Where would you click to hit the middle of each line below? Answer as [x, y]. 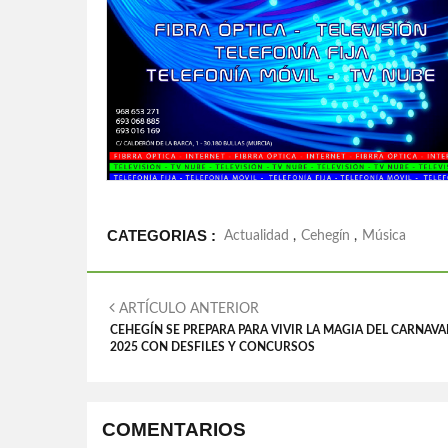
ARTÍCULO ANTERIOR [187, 309]
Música [384, 236]
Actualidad [256, 236]
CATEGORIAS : [161, 235]
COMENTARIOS [174, 429]
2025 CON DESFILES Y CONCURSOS [212, 347]
